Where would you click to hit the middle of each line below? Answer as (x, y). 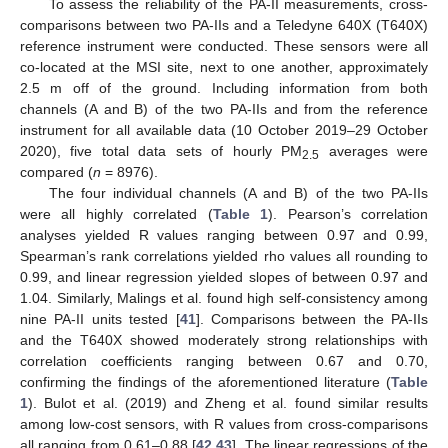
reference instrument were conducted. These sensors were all (224, 45)
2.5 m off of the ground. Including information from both (224, 87)
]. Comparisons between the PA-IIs (311, 318)
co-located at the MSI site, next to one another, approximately (224, 66)
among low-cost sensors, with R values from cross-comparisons (224, 423)
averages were (374, 150)
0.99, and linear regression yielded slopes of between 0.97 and (224, 276)
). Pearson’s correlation (348, 213)
